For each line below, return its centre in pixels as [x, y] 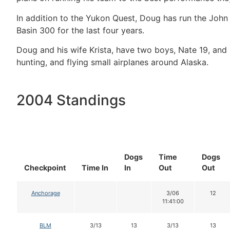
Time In [95, 168]
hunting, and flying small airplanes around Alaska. [112, 62]
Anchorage [45, 193]
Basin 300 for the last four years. [80, 30]
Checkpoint [45, 168]
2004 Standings [71, 100]
